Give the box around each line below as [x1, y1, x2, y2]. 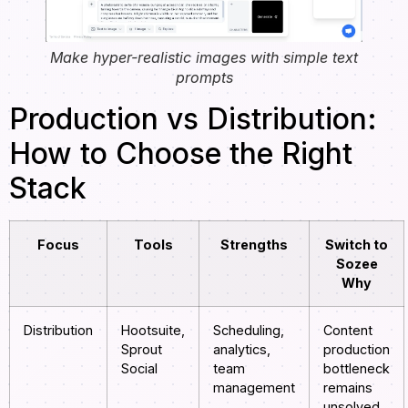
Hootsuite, [121, 321, 185, 338]
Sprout [121, 341, 162, 357]
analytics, [213, 341, 270, 357]
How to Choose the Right [9, 135, 352, 171]
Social [121, 360, 158, 376]
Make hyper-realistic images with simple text [50, 47, 358, 66]
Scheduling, [213, 321, 284, 338]
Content [323, 321, 372, 338]
